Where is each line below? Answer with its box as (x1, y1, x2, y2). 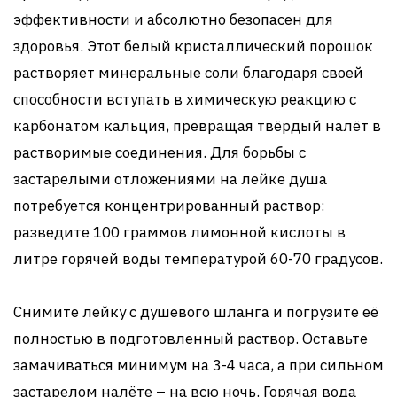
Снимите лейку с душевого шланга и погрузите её (13, 302, 378, 322)
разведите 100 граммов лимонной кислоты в (13, 222, 346, 242)
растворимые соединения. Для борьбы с (13, 143, 306, 162)
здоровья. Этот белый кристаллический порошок (13, 36, 373, 56)
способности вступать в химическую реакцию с (13, 90, 356, 109)
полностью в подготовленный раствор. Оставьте (13, 329, 368, 348)
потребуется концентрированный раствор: (13, 196, 325, 215)
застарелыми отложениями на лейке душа (13, 169, 327, 189)
